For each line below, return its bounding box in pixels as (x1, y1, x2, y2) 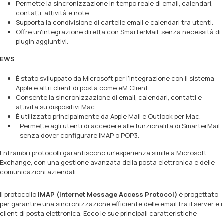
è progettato (177, 190, 218, 199)
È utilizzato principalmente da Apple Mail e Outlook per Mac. (16, 112, 201, 121)
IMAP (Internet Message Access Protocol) (38, 190, 177, 199)
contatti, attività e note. (16, 8, 90, 17)
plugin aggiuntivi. (16, 37, 68, 46)
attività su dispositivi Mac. (16, 102, 96, 111)
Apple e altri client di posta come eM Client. (16, 83, 150, 92)
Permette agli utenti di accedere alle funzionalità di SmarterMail (20, 121, 220, 130)
